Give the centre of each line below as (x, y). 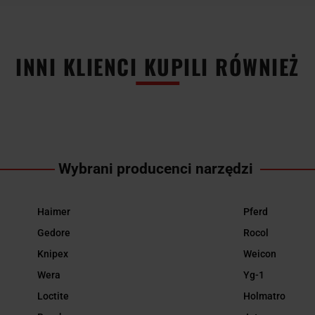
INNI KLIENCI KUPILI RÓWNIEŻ (157, 66)
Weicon (259, 254)
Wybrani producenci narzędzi (157, 169)
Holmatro (264, 296)
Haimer (54, 212)
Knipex (53, 254)
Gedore (54, 233)
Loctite (53, 296)
